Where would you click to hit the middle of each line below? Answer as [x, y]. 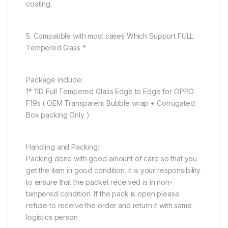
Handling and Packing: [63, 147]
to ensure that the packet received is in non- [99, 182]
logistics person [52, 217]
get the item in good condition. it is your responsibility [113, 170]
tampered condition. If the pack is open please [103, 193]
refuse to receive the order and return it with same [109, 205]
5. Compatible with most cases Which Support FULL [110, 36]
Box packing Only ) [58, 115]
